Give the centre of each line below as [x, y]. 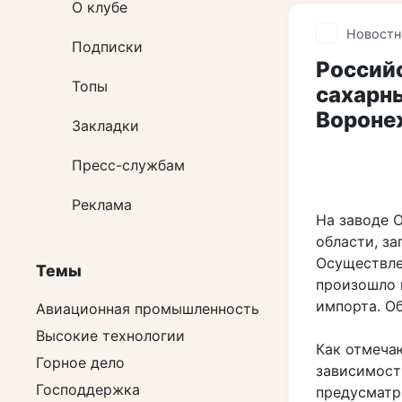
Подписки [107, 47]
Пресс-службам [128, 165]
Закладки [105, 126]
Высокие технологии [110, 336]
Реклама [102, 205]
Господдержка [88, 389]
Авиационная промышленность [148, 309]
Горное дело [80, 363]
